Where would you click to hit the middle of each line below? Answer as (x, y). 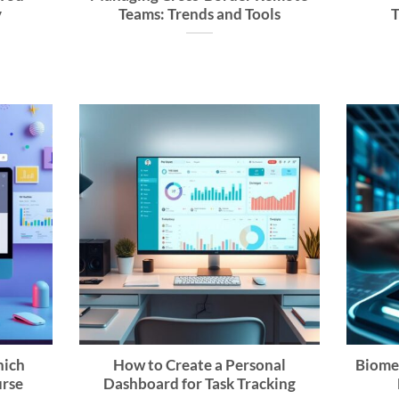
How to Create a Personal (199, 365)
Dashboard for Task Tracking (199, 383)
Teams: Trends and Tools (199, 15)
